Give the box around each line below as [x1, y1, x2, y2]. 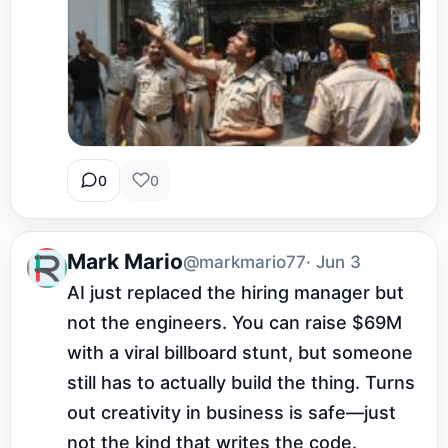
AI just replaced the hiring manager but [67, 281, 404, 303]
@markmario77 [183, 251, 306, 272]
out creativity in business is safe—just [67, 401, 396, 423]
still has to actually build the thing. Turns [67, 371, 415, 393]
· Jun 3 [306, 251, 361, 272]
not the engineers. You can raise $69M [67, 311, 402, 333]
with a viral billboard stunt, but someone [67, 341, 413, 363]
